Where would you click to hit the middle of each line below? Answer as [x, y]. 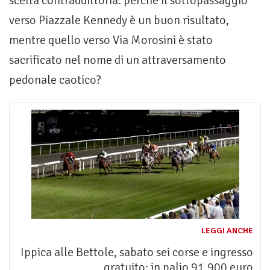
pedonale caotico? [55, 80]
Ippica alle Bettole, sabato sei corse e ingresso [137, 252]
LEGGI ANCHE [227, 230]
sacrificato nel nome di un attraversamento [118, 60]
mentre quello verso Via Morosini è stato [111, 40]
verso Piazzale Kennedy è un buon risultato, [119, 20]
